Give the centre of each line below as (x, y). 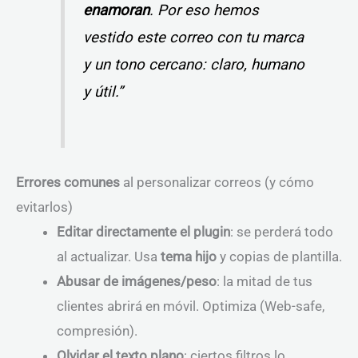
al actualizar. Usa (109, 256)
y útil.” (103, 92)
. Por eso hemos (204, 11)
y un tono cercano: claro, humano (193, 65)
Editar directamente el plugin (143, 231)
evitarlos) (44, 207)
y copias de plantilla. (279, 256)
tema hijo (189, 256)
